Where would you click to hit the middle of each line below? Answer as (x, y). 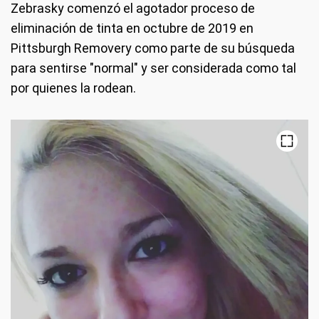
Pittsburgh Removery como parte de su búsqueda (153, 48)
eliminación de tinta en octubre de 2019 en (132, 28)
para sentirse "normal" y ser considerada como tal (153, 68)
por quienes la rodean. (73, 88)
